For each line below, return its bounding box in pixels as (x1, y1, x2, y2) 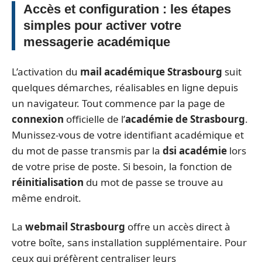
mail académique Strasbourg (80, 64, 222, 78)
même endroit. (12, 191, 81, 205)
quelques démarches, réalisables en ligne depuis (12, 80, 238, 94)
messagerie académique (23, 35, 170, 49)
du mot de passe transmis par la (12, 143, 163, 157)
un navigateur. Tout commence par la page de (12, 96, 225, 110)
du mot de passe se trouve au (84, 175, 223, 189)
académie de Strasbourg (125, 112, 245, 126)
